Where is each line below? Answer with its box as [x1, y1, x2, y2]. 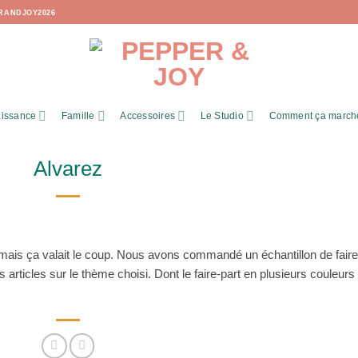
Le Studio [200, 110, 244, 121]
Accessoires [120, 110, 175, 121]
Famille [61, 110, 95, 121]
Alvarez [34, 157, 103, 181]
